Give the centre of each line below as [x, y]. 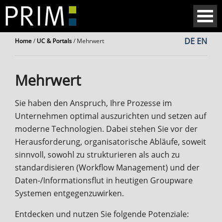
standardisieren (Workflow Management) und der [107, 167]
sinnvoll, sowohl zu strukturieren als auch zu [97, 154]
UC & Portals [54, 41]
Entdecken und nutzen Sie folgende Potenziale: [103, 214]
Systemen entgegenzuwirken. [69, 193]
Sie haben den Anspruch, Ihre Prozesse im [93, 103]
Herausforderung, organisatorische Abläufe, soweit [111, 141]
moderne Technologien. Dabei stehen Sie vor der [106, 129]
